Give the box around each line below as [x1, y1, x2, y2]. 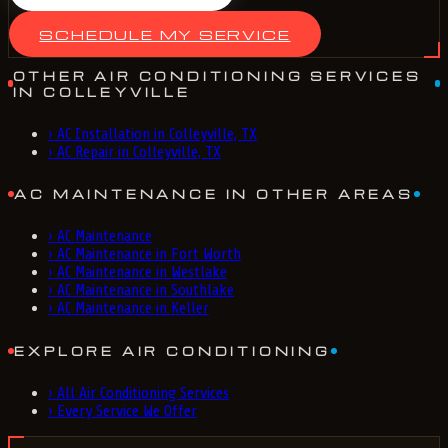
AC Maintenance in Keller [57, 299, 209, 318]
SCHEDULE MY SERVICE [39, 24, 291, 43]
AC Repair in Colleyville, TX [57, 142, 221, 161]
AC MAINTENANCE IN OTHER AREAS [14, 186, 414, 203]
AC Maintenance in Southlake [57, 281, 234, 300]
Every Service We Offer [57, 402, 197, 420]
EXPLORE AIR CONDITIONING [14, 342, 331, 359]
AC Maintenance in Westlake [57, 263, 227, 282]
